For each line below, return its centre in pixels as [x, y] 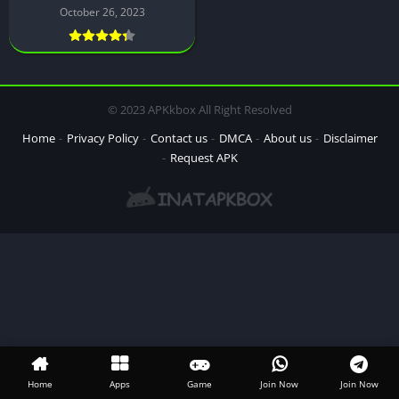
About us [287, 138]
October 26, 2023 [102, 12]
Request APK [204, 158]
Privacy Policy [102, 138]
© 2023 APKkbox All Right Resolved [199, 110]
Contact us [179, 138]
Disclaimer [350, 138]
